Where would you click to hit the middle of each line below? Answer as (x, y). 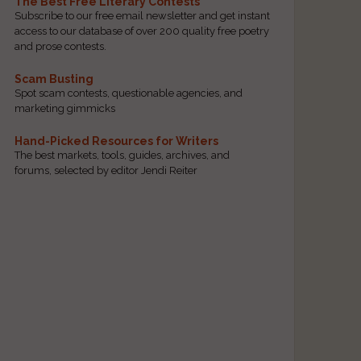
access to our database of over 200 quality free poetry (141, 31)
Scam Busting (54, 79)
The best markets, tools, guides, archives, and (122, 156)
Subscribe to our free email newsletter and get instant (142, 16)
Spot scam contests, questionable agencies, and (128, 93)
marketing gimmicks (64, 109)
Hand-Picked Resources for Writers (116, 141)
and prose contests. (60, 47)
